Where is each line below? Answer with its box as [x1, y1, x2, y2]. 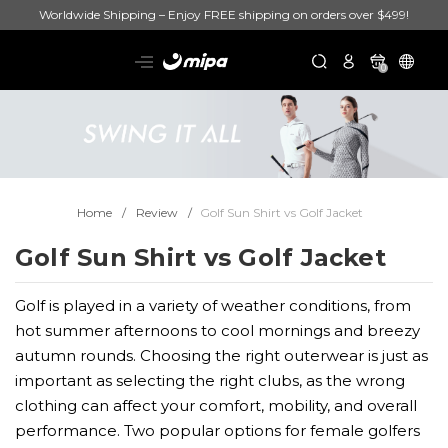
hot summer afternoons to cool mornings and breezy [15, 321, 420, 341]
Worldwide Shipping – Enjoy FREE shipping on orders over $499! [39, 7, 409, 22]
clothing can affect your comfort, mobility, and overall [15, 396, 417, 416]
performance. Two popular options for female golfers [15, 421, 420, 441]
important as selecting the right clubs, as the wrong [15, 371, 405, 391]
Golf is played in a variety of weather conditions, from [15, 296, 411, 316]
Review [136, 205, 178, 221]
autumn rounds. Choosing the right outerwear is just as [15, 346, 428, 366]
